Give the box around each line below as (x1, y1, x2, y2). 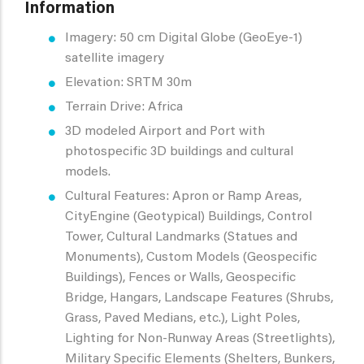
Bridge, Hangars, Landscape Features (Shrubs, (65, 291, 333, 305)
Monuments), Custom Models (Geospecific (65, 250, 317, 264)
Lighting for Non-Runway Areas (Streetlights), (65, 331, 335, 345)
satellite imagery (65, 51, 164, 65)
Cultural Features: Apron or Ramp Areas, (65, 189, 301, 203)
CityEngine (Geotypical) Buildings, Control (65, 210, 312, 223)
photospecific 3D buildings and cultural (65, 145, 293, 158)
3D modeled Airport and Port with (65, 124, 265, 138)
